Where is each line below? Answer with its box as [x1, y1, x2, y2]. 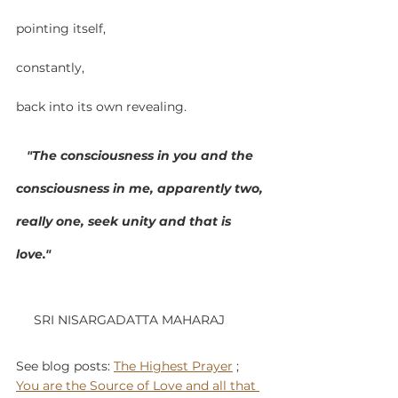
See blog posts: [16, 357, 114, 374]
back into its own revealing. [16, 98, 187, 115]
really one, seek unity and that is [16, 212, 235, 229]
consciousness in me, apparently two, [16, 179, 267, 196]
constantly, [16, 59, 84, 76]
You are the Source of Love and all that [16, 377, 259, 394]
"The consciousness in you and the [16, 147, 27, 163]
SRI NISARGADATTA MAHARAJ [34, 311, 225, 328]
